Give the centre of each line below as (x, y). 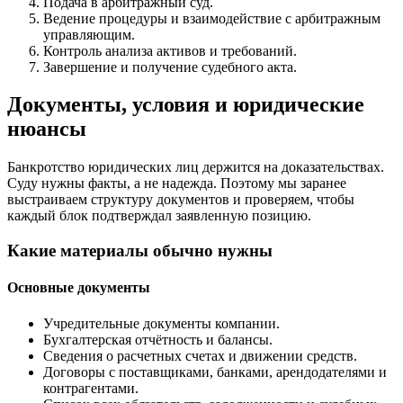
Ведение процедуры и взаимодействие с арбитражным (212, 18)
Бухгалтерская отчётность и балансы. (158, 339)
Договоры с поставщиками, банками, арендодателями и (215, 372)
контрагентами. (91, 388)
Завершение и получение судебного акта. (170, 67)
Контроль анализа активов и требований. (170, 50)
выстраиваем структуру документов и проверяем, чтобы (181, 200)
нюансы (47, 129)
